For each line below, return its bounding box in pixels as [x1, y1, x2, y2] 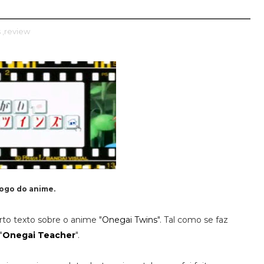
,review [2, 27, 30, 36]
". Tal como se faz [157, 214, 228, 225]
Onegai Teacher [2, 230, 75, 240]
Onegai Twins [102, 214, 157, 225]
